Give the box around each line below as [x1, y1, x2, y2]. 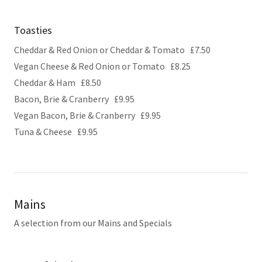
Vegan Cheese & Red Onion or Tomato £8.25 [14, 60, 191, 72]
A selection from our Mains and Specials [14, 217, 172, 229]
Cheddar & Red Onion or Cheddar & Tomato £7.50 [14, 44, 211, 56]
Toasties [14, 23, 52, 37]
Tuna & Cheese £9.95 [14, 126, 98, 137]
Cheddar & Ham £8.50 [14, 77, 101, 88]
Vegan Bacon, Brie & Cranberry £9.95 [14, 109, 161, 121]
